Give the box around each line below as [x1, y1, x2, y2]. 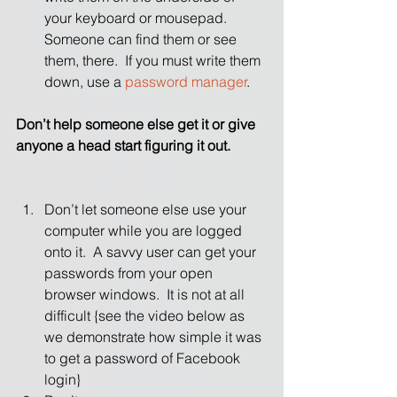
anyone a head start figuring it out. [16, 136, 230, 154]
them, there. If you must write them [44, 51, 264, 69]
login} [44, 370, 81, 388]
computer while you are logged [44, 221, 245, 239]
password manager [125, 72, 247, 90]
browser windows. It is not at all [44, 284, 248, 303]
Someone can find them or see [44, 29, 240, 48]
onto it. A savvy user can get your [44, 242, 260, 261]
